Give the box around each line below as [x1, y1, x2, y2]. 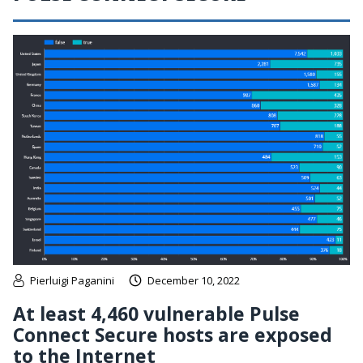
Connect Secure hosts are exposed [13, 321, 332, 348]
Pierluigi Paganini [30, 272, 114, 288]
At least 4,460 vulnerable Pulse [13, 300, 300, 327]
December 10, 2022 [147, 272, 240, 288]
